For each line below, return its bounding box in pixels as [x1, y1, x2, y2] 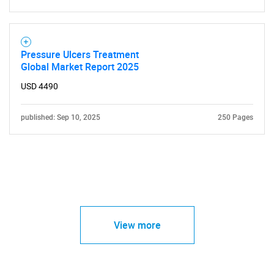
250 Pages [218, 113, 253, 122]
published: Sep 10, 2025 [21, 113, 100, 122]
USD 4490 [21, 81, 58, 91]
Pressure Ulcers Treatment [21, 47, 139, 61]
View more [113, 218, 161, 232]
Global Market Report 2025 [21, 59, 139, 73]
